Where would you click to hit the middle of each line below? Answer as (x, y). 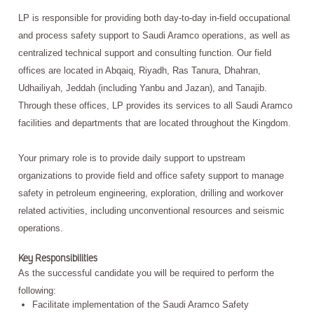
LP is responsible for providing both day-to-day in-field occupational (154, 18)
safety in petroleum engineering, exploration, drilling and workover (151, 193)
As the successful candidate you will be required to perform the (146, 273)
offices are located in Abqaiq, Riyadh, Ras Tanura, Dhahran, (139, 70)
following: (37, 291)
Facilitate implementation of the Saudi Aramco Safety (141, 305)
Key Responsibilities (58, 257)
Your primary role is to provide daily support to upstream (132, 158)
